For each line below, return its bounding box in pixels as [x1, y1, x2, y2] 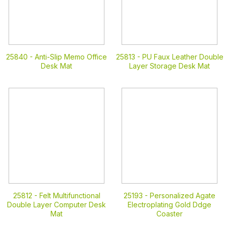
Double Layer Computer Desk [7, 200, 106, 209]
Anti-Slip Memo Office [35, 52, 107, 61]
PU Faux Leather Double [142, 52, 223, 61]
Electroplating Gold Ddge [128, 200, 211, 209]
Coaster [156, 209, 183, 218]
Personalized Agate [150, 191, 215, 200]
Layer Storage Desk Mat [129, 62, 210, 70]
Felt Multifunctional [39, 191, 100, 200]
